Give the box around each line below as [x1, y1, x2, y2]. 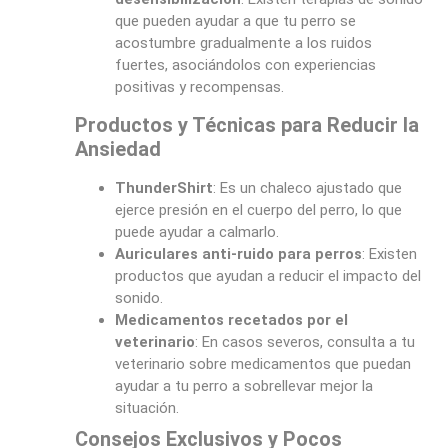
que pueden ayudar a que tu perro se [114, 12, 356, 31]
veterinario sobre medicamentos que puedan [114, 354, 411, 373]
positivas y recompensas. [114, 78, 284, 97]
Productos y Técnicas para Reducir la [74, 112, 419, 137]
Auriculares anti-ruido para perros [114, 244, 362, 263]
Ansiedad [74, 136, 161, 161]
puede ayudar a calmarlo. [114, 222, 279, 241]
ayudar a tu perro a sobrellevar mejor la [114, 376, 373, 395]
